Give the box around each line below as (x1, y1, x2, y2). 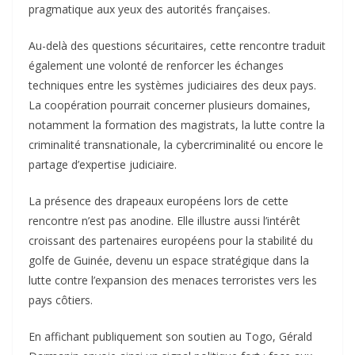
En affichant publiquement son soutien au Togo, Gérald (29, 328, 312, 344)
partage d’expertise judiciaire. (29, 156, 177, 172)
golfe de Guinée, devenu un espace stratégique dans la (29, 252, 309, 268)
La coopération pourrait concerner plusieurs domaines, (29, 97, 311, 113)
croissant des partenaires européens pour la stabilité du (29, 232, 313, 248)
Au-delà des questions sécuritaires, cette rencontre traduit (29, 37, 326, 53)
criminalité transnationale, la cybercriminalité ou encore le (29, 136, 323, 152)
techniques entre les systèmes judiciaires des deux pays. (29, 77, 316, 93)
